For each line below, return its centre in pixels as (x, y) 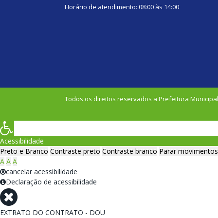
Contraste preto (75, 151)
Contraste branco (130, 151)
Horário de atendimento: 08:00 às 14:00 (122, 7)
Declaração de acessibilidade (51, 182)
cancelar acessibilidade (42, 172)
